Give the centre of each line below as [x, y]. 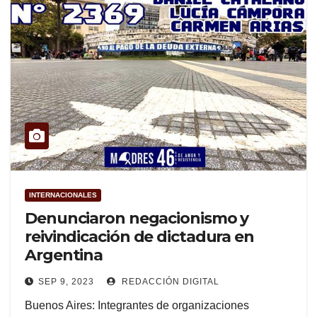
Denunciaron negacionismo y [137, 219]
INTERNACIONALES [63, 195]
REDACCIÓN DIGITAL [169, 282]
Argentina [64, 255]
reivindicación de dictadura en [139, 237]
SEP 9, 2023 [66, 282]
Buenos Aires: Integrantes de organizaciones [137, 306]
